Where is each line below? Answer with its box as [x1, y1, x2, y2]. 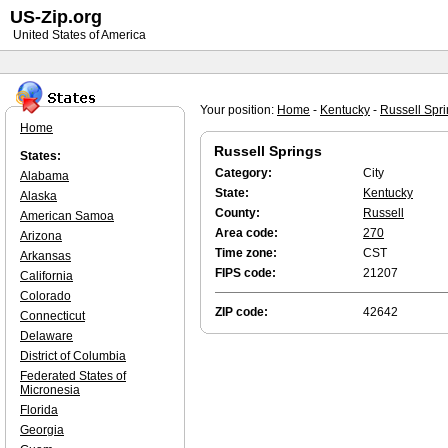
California [20, 269, 73, 283]
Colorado [20, 289, 71, 303]
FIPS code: [215, 266, 276, 280]
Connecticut [20, 309, 85, 323]
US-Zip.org [10, 7, 102, 27]
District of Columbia [20, 349, 126, 363]
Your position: [200, 103, 277, 117]
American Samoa [20, 209, 114, 223]
